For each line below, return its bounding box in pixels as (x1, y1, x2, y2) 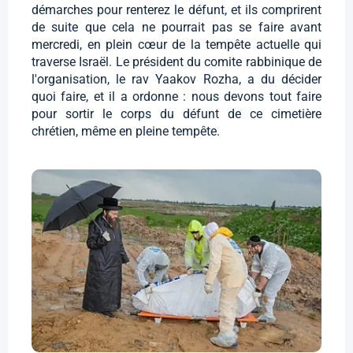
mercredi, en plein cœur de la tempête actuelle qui (32, 37, 321, 53)
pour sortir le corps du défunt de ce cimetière (32, 106, 321, 122)
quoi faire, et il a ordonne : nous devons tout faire (32, 89, 321, 105)
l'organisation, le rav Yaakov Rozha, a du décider (32, 72, 321, 87)
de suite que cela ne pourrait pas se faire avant (32, 20, 321, 35)
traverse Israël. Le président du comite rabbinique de (32, 54, 321, 70)
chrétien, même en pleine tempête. (32, 124, 220, 139)
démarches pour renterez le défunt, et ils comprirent (32, 2, 321, 18)
